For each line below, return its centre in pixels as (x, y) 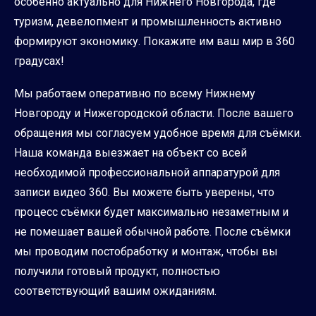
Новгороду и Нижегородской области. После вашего (154, 114)
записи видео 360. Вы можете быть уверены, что (144, 193)
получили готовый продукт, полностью (117, 272)
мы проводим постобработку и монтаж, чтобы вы (146, 252)
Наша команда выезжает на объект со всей (130, 153)
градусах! (39, 61)
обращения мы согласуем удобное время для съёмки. (158, 133)
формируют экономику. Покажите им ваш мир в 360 (154, 42)
